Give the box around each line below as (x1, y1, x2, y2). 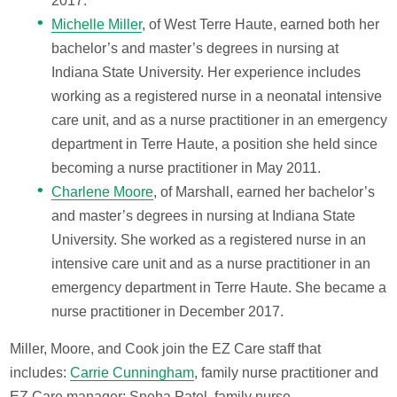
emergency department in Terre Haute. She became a (51, 279, 386, 295)
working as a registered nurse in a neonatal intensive (51, 88, 382, 104)
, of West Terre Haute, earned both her (141, 16, 379, 32)
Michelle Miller (51, 16, 142, 32)
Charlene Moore (51, 183, 153, 199)
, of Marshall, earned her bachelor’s (152, 183, 375, 199)
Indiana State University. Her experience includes (51, 64, 361, 80)
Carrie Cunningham (70, 365, 195, 381)
